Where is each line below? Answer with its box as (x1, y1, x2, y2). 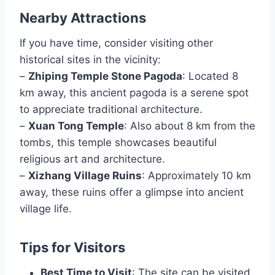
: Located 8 (182, 70, 238, 83)
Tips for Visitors (20, 239, 125, 256)
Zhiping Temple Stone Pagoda (28, 70, 182, 83)
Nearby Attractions (20, 10, 146, 26)
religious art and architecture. (20, 153, 165, 166)
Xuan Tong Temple (28, 120, 124, 133)
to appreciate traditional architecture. (20, 103, 203, 116)
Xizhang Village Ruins (28, 169, 142, 182)
